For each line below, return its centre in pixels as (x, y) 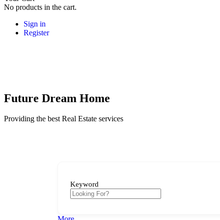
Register (36, 32)
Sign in (35, 24)
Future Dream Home (57, 98)
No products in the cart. (40, 7)
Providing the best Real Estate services (64, 119)
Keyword (84, 184)
